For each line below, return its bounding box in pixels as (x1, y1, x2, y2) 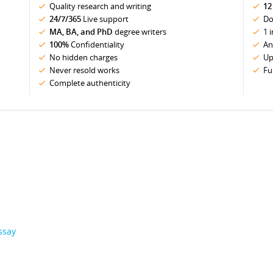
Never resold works (49, 65, 119, 76)
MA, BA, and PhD (49, 26, 113, 37)
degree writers (113, 26, 166, 37)
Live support (81, 13, 129, 24)
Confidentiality (69, 39, 124, 50)
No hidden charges (49, 52, 118, 63)
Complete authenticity (49, 77, 130, 88)
